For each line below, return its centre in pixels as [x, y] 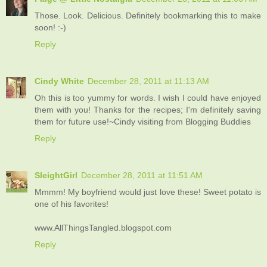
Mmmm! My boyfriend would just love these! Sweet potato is [148, 192]
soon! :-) [50, 28]
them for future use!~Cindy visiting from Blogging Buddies [143, 122]
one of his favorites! [72, 204]
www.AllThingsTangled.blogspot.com [103, 228]
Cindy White [59, 81]
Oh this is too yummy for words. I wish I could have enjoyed [148, 98]
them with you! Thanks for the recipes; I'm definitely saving [148, 110]
